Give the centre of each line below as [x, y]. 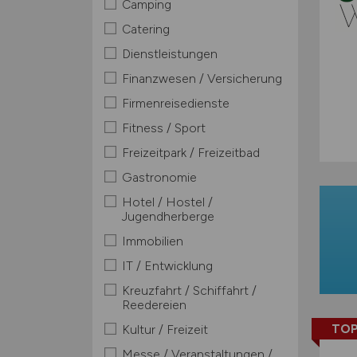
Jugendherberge [168, 216]
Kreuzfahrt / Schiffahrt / [189, 290]
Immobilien [152, 241]
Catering [145, 29]
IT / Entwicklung [167, 266]
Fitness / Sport [163, 128]
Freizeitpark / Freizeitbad [190, 153]
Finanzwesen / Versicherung [202, 78]
